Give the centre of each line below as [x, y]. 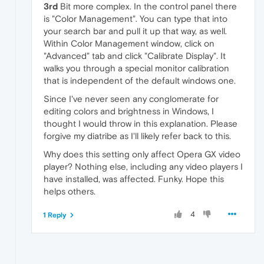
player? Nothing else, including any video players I [143, 166]
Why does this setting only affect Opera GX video [142, 154]
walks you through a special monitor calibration [136, 68]
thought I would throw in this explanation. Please [141, 123]
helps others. [70, 191]
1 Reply [55, 215]
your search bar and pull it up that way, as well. [135, 31]
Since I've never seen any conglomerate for [131, 98]
